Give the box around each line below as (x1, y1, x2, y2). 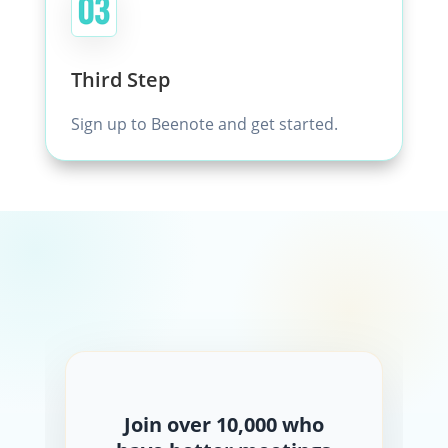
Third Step (70, 66, 170, 94)
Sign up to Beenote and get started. (70, 113, 338, 136)
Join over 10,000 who (123, 411, 324, 439)
